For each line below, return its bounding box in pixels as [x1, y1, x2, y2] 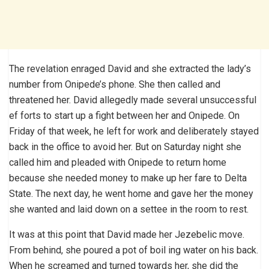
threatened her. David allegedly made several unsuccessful [9, 94, 256, 106]
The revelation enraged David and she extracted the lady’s [9, 62, 251, 74]
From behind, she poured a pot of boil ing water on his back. [9, 244, 258, 256]
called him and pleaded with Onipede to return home [9, 156, 226, 168]
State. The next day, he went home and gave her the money [9, 187, 253, 199]
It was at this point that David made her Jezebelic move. [9, 228, 244, 240]
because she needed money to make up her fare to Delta [9, 172, 247, 184]
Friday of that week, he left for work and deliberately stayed [9, 125, 259, 137]
